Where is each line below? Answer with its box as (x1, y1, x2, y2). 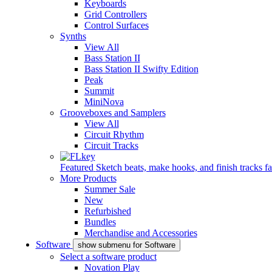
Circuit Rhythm (84, 129, 144, 140)
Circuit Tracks (84, 140, 138, 151)
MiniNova (84, 97, 124, 107)
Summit (84, 86, 114, 96)
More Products (59, 173, 117, 183)
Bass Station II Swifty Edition (84, 64, 199, 74)
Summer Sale (84, 184, 135, 194)
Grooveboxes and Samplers (59, 107, 166, 118)
